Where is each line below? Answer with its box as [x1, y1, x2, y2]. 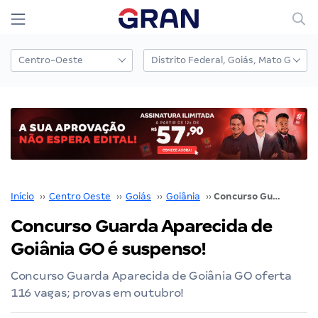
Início [11, 190, 34, 202]
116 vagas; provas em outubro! [11, 285, 185, 300]
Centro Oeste [49, 190, 111, 202]
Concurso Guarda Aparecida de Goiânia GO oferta [11, 268, 292, 283]
